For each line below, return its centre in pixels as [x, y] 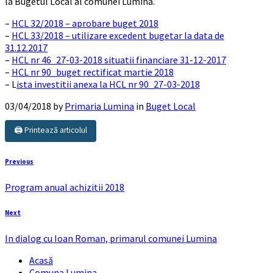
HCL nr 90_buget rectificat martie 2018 [93, 72]
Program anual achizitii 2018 [65, 187]
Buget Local [171, 106]
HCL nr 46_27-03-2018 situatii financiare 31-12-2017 [119, 59]
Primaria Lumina [99, 106]
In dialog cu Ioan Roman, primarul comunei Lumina [111, 238]
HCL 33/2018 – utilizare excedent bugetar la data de [118, 35]
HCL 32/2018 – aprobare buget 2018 [85, 23]
